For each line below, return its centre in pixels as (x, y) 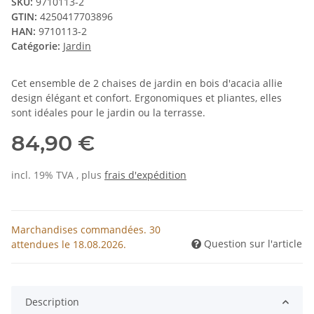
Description (52, 302)
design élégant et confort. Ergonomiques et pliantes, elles (146, 98)
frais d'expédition (145, 175)
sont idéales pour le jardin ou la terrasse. (108, 113)
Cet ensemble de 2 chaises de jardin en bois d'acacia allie (147, 83)
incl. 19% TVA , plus (58, 175)
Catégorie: (37, 46)
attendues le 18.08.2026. (69, 245)
